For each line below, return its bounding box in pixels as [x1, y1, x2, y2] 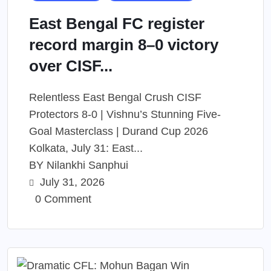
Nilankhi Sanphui [47, 159, 128, 171]
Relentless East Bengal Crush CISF [29, 91, 201, 103]
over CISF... [29, 57, 113, 75]
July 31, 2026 [37, 176, 105, 188]
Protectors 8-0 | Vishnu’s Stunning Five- [29, 108, 221, 120]
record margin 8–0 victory [29, 36, 218, 54]
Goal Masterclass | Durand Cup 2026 [29, 125, 208, 137]
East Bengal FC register [29, 15, 204, 33]
